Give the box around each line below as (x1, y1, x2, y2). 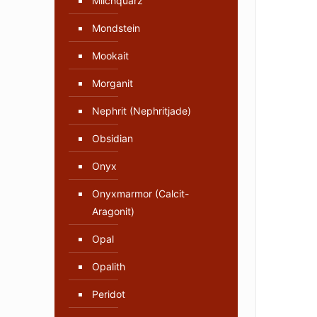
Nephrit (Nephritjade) (92, 105, 191, 117)
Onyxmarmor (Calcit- (92, 188, 189, 200)
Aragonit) (92, 205, 134, 218)
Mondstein (92, 22, 140, 35)
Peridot (92, 288, 125, 301)
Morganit (92, 77, 133, 90)
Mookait (92, 50, 129, 62)
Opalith (92, 260, 125, 273)
